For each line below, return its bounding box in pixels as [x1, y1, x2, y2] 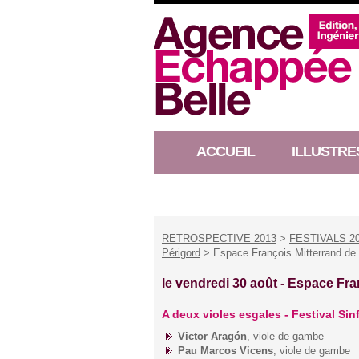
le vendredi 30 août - [162, 276, 288, 290]
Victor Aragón [178, 330, 247, 342]
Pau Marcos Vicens [178, 345, 273, 357]
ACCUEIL [196, 143, 255, 159]
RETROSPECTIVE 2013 [162, 232, 276, 244]
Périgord [162, 247, 200, 259]
